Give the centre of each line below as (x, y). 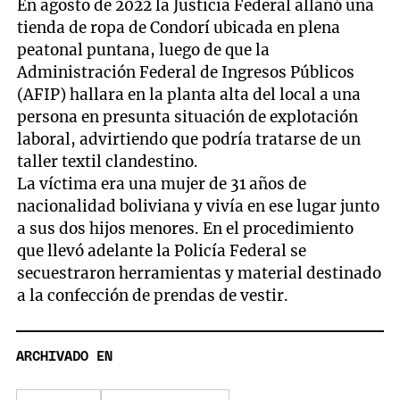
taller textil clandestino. (108, 162)
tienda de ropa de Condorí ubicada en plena (179, 28)
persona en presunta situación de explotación (188, 117)
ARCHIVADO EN (64, 356)
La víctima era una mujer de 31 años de (162, 184)
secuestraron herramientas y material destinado (200, 274)
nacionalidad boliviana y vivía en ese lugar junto (199, 207)
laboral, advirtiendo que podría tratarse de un (189, 140)
